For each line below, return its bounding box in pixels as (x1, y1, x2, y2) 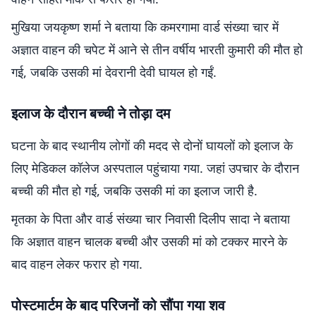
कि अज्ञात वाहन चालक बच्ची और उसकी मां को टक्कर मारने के (11, 233, 287, 250)
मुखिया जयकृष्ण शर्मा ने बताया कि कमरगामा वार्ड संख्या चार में (11, 18, 279, 35)
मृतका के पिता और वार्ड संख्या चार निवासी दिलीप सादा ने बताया (11, 210, 290, 227)
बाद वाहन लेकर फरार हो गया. (11, 255, 142, 272)
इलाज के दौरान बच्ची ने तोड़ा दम (11, 104, 170, 123)
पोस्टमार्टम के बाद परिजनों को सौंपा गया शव (11, 296, 225, 315)
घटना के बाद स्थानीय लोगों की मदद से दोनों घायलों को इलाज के (11, 137, 293, 154)
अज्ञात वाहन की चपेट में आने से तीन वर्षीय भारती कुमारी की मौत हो (11, 41, 303, 58)
